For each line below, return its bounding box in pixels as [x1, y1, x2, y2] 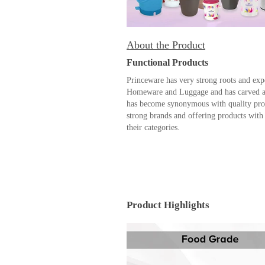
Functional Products [127, 57, 208, 67]
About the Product [127, 38, 205, 51]
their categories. [127, 122, 180, 132]
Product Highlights [127, 199, 209, 211]
